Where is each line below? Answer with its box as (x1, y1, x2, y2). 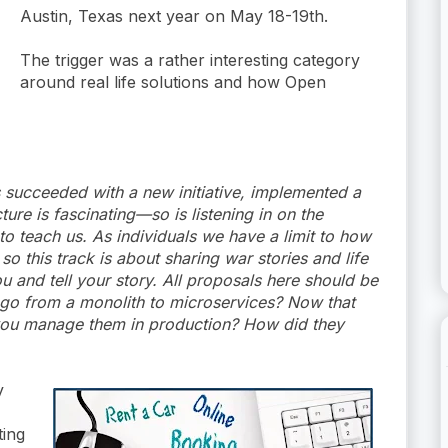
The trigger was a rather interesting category (20, 49, 360, 70)
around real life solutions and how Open (20, 71, 326, 92)
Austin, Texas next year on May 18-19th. (20, 5, 328, 26)
